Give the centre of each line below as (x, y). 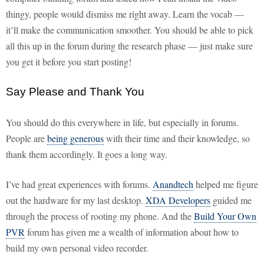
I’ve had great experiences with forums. (79, 184)
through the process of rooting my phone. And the (100, 216)
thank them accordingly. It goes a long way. (87, 154)
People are (27, 138)
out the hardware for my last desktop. (76, 200)
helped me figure (226, 184)
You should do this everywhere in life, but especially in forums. (122, 123)
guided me (231, 200)
